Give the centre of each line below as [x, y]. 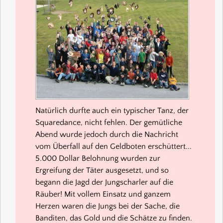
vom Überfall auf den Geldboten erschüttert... [113, 146]
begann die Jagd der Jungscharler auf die [104, 182]
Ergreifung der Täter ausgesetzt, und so [102, 170]
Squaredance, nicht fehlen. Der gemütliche [109, 122]
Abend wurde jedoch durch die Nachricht [107, 134]
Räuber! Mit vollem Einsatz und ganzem [103, 194]
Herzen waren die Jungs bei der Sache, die [108, 206]
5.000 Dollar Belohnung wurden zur [98, 158]
